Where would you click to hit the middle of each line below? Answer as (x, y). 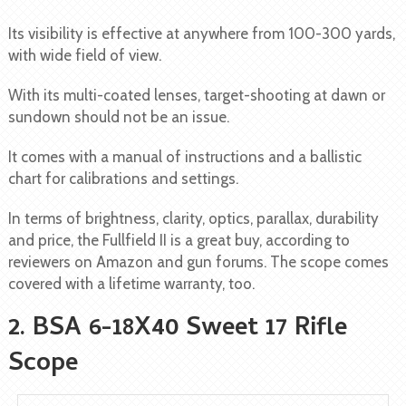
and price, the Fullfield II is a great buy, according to (179, 240)
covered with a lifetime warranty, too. (131, 283)
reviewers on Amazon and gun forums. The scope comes (198, 261)
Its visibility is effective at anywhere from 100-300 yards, (201, 33)
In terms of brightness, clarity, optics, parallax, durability (193, 218)
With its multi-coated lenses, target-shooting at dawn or (196, 95)
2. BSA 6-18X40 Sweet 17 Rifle (177, 329)
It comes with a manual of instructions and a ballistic (184, 156)
